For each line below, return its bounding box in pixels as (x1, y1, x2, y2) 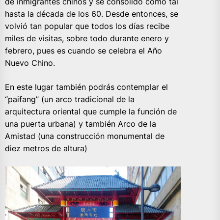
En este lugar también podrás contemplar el (5, 82, 168, 92)
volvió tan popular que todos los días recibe (5, 21, 169, 31)
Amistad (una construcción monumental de (5, 131, 165, 141)
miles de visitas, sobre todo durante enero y (5, 33, 169, 44)
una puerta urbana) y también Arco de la (5, 119, 156, 129)
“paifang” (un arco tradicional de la (5, 94, 135, 105)
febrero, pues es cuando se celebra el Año (5, 46, 162, 56)
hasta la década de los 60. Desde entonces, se (5, 9, 178, 19)
